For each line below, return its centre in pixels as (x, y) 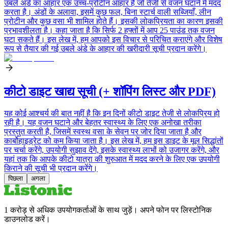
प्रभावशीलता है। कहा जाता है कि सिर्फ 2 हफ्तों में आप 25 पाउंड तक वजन (109, 31)
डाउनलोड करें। (27, 219)
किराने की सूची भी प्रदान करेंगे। (51, 168)
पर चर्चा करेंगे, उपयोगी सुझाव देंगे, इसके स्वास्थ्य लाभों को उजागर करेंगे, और (112, 150)
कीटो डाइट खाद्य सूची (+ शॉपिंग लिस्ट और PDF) (110, 92)
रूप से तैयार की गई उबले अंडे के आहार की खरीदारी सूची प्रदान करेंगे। (105, 49)
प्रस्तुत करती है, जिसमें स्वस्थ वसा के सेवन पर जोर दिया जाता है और (103, 132)
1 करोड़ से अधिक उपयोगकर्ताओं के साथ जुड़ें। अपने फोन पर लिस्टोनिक (108, 210)
